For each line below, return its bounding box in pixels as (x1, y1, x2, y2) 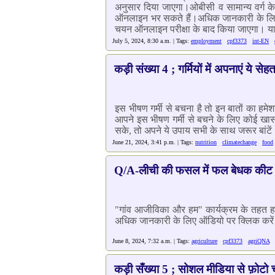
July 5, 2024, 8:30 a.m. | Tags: (112, 37, 191, 44)
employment (191, 37, 222, 44)
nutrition (195, 139, 217, 145)
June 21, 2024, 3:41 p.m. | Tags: (112, 139, 195, 145)
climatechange (222, 139, 257, 145)
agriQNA (248, 238, 269, 244)
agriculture (192, 238, 217, 244)
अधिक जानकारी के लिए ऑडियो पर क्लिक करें (115, 215, 274, 226)
